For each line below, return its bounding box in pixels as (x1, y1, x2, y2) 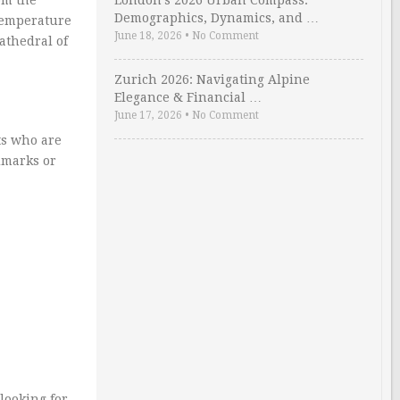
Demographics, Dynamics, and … (114, 11, 319, 25)
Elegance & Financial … (114, 90, 262, 104)
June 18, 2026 (114, 29, 182, 42)
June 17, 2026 (114, 109, 182, 121)
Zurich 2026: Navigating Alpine (114, 72, 310, 87)
